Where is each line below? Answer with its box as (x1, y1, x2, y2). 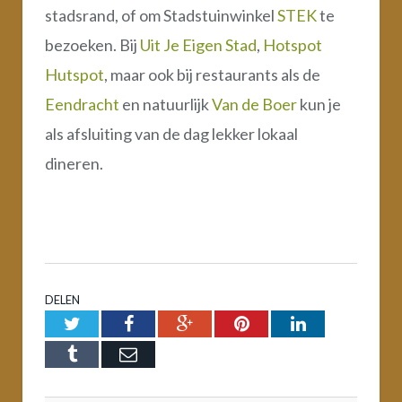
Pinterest (248, 313, 313, 332)
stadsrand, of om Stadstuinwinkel (45, 4, 277, 25)
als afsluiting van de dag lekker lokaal (45, 123, 298, 144)
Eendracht (45, 93, 119, 114)
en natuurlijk (119, 93, 212, 114)
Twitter (79, 313, 133, 332)
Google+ (192, 313, 256, 332)
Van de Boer (212, 93, 297, 114)
